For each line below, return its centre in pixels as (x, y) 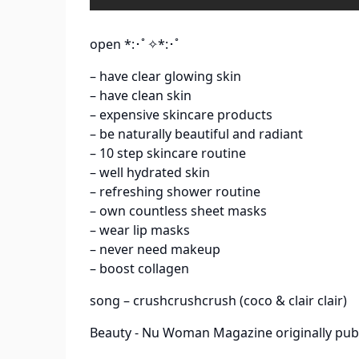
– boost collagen (139, 269)
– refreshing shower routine (175, 192)
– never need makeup (155, 250)
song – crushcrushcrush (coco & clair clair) (218, 301)
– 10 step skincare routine (168, 153)
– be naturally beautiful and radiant (196, 134)
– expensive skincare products (181, 115)
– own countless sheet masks (178, 211)
